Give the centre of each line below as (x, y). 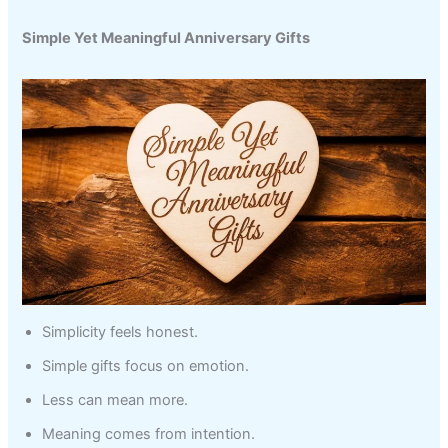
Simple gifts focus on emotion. (146, 365)
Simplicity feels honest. (120, 331)
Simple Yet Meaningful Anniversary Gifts (166, 37)
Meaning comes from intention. (149, 433)
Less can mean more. (115, 399)
